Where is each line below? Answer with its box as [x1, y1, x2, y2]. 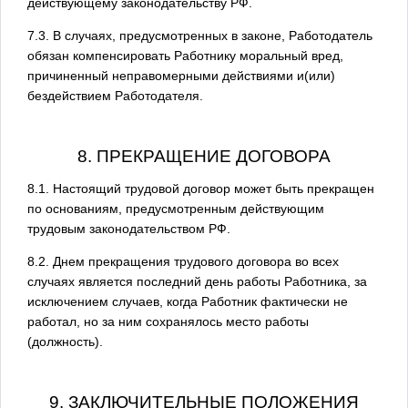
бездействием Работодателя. [27, 87, 203, 103]
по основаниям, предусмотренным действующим [27, 200, 324, 216]
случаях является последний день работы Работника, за [27, 273, 367, 289]
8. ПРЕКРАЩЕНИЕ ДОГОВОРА [77, 146, 331, 166]
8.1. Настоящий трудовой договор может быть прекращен [27, 180, 374, 196]
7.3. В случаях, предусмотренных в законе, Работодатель [27, 27, 372, 43]
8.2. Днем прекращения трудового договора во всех [27, 253, 339, 269]
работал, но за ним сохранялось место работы [27, 313, 309, 329]
